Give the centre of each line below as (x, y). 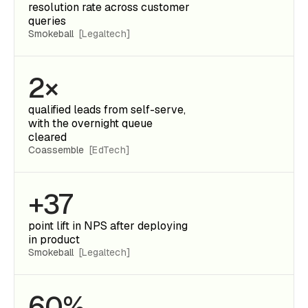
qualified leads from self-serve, (107, 110)
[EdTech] (110, 150)
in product (54, 240)
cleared (47, 137)
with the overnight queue (90, 123)
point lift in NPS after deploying (108, 226)
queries (47, 21)
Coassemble (57, 150)
